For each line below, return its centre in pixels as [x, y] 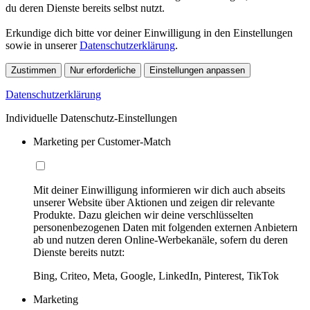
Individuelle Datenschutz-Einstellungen [91, 118]
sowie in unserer [43, 46]
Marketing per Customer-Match [102, 142]
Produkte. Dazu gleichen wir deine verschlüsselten [143, 215]
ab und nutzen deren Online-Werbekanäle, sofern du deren [161, 240]
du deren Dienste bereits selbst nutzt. [85, 8]
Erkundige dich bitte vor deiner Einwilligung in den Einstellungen [149, 33]
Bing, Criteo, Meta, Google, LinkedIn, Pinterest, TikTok [156, 276]
